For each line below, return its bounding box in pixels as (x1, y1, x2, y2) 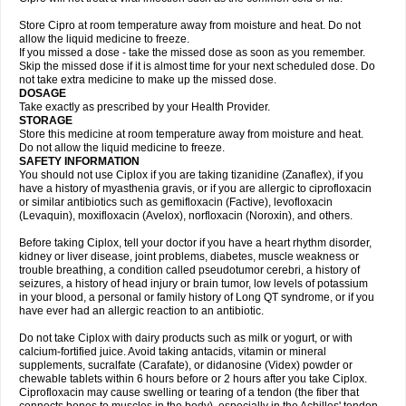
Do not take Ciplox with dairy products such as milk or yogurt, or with (19, 332, 353, 344)
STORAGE (19, 114, 75, 127)
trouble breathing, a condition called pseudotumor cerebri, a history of (19, 264, 360, 276)
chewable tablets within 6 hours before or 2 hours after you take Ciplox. (19, 372, 367, 385)
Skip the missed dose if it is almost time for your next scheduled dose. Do (19, 60, 375, 72)
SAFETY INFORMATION (19, 155, 140, 168)
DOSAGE (19, 87, 69, 100)
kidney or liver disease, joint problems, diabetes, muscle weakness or (19, 250, 359, 263)
